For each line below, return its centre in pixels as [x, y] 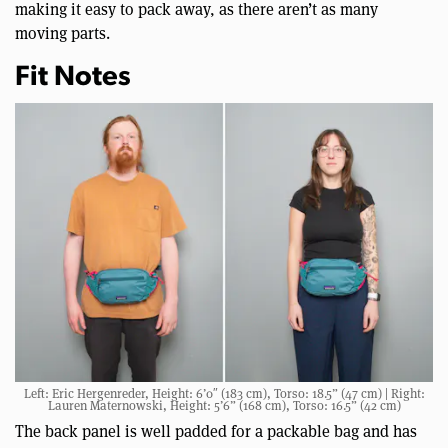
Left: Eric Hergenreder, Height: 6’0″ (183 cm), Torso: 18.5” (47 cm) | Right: [224, 393]
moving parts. [62, 34]
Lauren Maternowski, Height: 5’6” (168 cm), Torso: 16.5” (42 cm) [224, 405]
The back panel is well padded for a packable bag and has [216, 431]
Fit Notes [73, 78]
